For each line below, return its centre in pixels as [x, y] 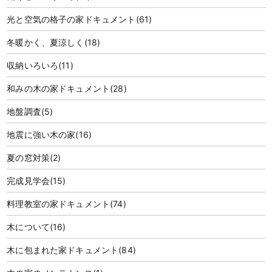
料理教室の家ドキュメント [59, 203]
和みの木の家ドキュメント [59, 88]
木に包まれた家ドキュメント [63, 250]
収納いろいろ [33, 65]
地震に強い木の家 [41, 134]
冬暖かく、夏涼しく [46, 42]
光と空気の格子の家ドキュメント [71, 19]
